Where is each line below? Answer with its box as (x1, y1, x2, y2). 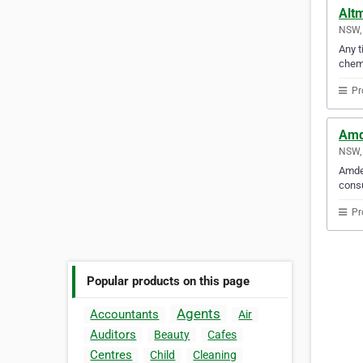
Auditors (90, 327, 137, 343)
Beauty (154, 328, 190, 342)
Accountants (90, 307, 160, 322)
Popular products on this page (87, 273, 250, 288)
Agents (177, 305, 221, 322)
